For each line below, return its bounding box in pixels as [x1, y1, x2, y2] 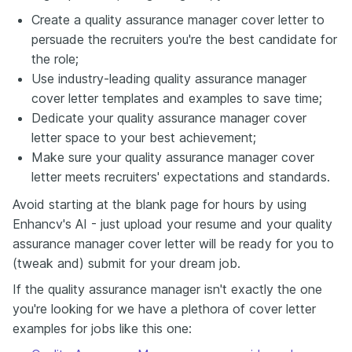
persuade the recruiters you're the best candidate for [31, 31, 337, 47]
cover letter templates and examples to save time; [31, 90, 322, 106]
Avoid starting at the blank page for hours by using [13, 196, 306, 212]
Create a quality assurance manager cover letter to [31, 12, 324, 27]
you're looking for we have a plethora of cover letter [13, 301, 316, 317]
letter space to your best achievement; [31, 130, 256, 145]
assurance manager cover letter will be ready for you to [13, 236, 334, 251]
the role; [31, 51, 79, 67]
